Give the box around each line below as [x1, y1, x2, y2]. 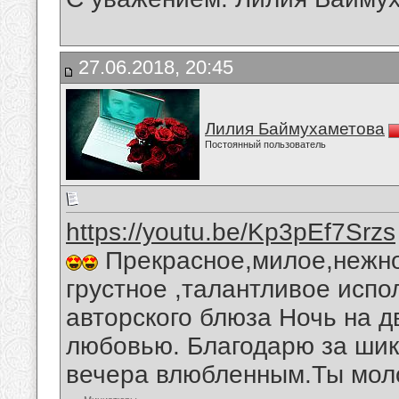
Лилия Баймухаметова [205, 119, 385, 138]
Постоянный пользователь [205, 139, 326, 150]
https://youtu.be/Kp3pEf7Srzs [66, 218, 395, 247]
